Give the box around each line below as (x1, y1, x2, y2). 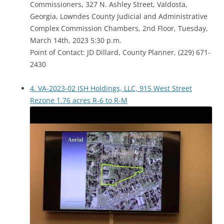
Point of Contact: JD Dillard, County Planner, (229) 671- (30, 47, 210, 57)
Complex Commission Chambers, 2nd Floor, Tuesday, (30, 23, 208, 33)
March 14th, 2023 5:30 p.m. (30, 35, 121, 45)
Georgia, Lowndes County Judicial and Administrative (30, 11, 207, 21)
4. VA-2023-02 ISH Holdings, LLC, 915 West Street (30, 83, 192, 93)
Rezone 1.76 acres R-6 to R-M (30, 95, 127, 105)
